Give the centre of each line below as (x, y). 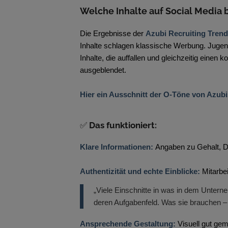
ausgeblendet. (103, 70)
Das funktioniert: (123, 125)
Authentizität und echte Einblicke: (141, 171)
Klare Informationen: (118, 147)
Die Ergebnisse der (113, 34)
